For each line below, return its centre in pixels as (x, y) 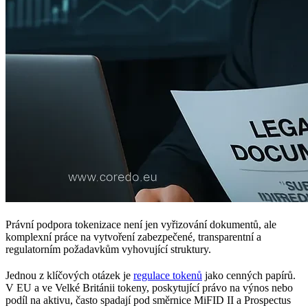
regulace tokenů (168, 275)
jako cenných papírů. (249, 275)
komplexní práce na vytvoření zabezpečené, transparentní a (133, 236)
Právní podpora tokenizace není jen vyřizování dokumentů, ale (141, 224)
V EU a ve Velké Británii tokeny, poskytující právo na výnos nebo (149, 287)
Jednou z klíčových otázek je (69, 275)
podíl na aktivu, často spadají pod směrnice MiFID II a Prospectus (148, 300)
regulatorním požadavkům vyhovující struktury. (108, 249)
